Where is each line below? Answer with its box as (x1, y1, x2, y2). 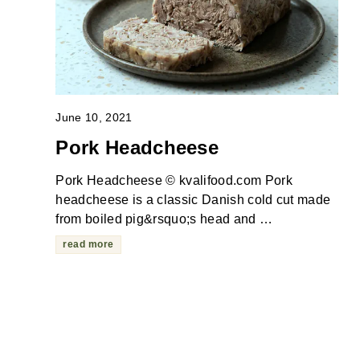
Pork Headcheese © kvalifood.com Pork (55, 173, 292, 187)
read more (63, 238, 114, 250)
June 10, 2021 (55, 110, 133, 124)
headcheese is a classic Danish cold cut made (55, 192, 331, 207)
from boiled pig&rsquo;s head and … (55, 211, 273, 226)
